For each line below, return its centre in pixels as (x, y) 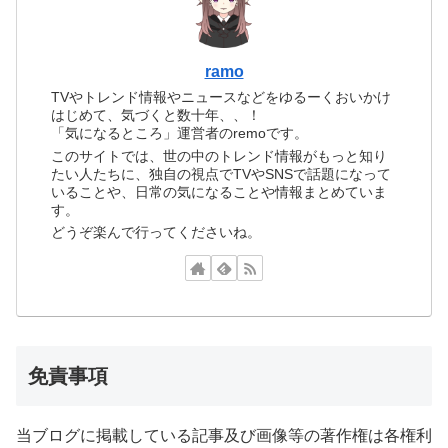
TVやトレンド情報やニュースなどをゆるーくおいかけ (221, 97)
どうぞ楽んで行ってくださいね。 (156, 232)
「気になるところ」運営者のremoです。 (180, 133)
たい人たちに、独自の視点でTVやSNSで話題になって (221, 173)
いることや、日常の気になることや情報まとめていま (219, 191)
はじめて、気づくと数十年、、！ (156, 115)
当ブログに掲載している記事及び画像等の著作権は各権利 (224, 435)
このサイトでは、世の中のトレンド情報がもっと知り (219, 155)
